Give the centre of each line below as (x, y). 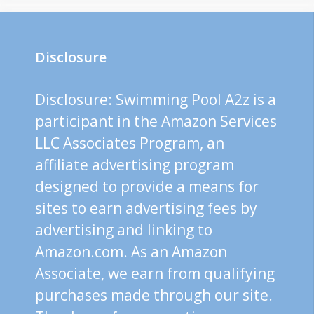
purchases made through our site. (154, 295)
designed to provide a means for (147, 187)
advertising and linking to (124, 230)
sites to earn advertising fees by (146, 209)
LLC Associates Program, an (130, 143)
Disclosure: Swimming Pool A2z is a (156, 100)
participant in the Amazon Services (156, 122)
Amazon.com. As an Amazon (131, 252)
